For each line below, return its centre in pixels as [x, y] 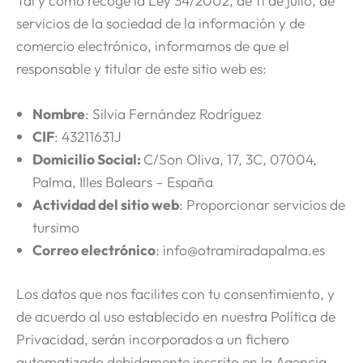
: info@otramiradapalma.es [240, 250]
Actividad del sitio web [106, 205]
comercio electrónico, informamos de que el [153, 46]
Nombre [59, 114]
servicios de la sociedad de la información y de [160, 23]
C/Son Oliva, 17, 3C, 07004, [230, 160]
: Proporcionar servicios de [262, 205]
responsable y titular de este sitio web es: [141, 69]
